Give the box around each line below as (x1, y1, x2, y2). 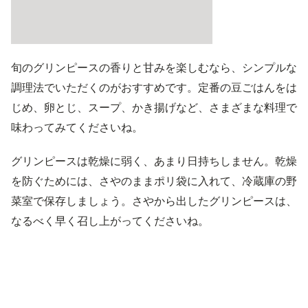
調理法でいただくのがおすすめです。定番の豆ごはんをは (11, 80, 297, 94)
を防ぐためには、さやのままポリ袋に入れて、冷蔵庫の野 (11, 174, 297, 188)
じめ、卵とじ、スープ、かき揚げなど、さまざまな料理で (11, 100, 297, 114)
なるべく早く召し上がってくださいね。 (11, 214, 209, 228)
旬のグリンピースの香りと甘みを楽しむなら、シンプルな (11, 60, 297, 74)
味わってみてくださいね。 (11, 120, 143, 134)
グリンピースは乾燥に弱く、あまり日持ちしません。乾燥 (11, 154, 297, 168)
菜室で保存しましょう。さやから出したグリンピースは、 (11, 194, 297, 208)
